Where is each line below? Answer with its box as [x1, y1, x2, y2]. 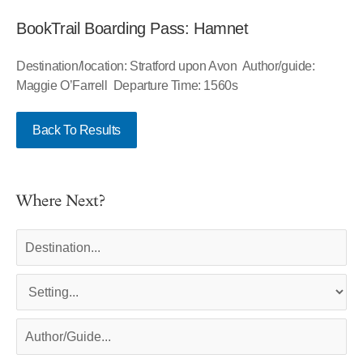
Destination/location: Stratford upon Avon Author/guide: [16, 59, 318, 74]
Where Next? [16, 190, 105, 213]
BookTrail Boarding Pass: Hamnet [16, 19, 249, 38]
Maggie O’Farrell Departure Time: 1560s [16, 79, 238, 93]
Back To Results [32, 123, 121, 138]
